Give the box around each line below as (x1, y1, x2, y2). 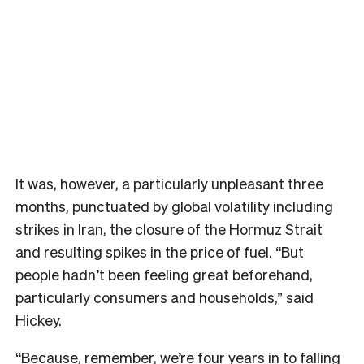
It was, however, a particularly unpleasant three (15, 173, 323, 193)
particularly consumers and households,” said (15, 287, 314, 306)
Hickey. (15, 310, 62, 329)
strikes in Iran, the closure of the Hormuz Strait (15, 219, 323, 238)
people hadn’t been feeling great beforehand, (15, 264, 313, 284)
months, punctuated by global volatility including (15, 196, 333, 215)
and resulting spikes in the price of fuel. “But (15, 241, 304, 261)
